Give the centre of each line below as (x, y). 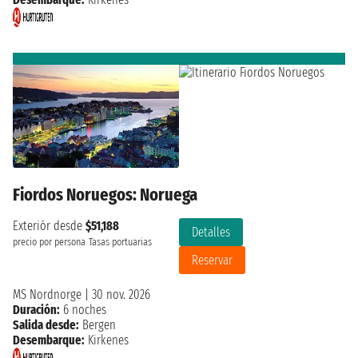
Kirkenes (107, 340)
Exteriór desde (49, 226)
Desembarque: (49, 340)
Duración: (36, 310)
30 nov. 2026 (121, 295)
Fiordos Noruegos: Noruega (105, 195)
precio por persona (49, 243)
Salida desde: (46, 325)
